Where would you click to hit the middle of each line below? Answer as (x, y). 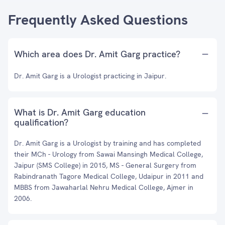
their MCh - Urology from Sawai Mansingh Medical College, (108, 154)
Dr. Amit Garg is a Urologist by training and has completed (107, 143)
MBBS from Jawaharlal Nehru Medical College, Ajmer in (104, 187)
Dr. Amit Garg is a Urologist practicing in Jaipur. (90, 76)
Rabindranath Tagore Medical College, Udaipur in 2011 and (109, 176)
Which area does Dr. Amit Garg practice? (97, 54)
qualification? (41, 122)
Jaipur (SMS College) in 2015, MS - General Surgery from (105, 165)
